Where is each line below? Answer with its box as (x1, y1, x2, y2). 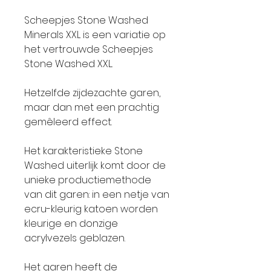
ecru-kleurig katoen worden (24, 202, 158, 216)
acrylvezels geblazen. (24, 231, 125, 245)
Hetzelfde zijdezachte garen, (24, 86, 160, 100)
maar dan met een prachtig (24, 100, 159, 114)
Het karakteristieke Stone (24, 144, 143, 158)
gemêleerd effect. (24, 115, 112, 129)
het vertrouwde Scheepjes (24, 42, 153, 56)
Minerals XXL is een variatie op (24, 28, 166, 42)
